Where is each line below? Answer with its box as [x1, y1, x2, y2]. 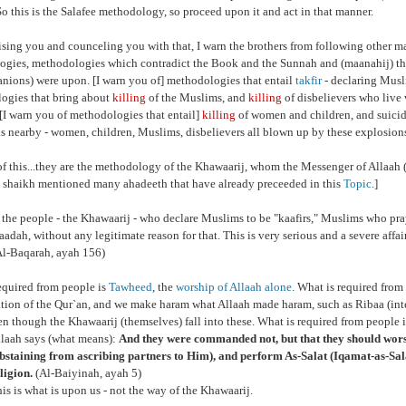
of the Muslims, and [146, 91, 248, 104]
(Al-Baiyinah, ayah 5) [33, 366, 141, 380]
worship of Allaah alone [176, 280, 292, 294]
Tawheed [109, 280, 152, 294]
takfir [295, 73, 322, 87]
